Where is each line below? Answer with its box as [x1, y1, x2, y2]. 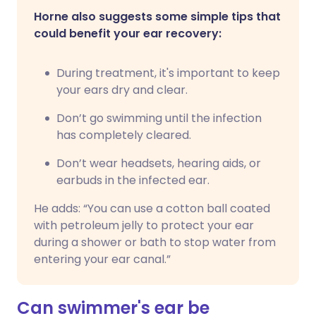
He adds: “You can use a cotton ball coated [34, 200, 270, 217]
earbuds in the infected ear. [56, 172, 209, 188]
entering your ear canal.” [34, 251, 171, 267]
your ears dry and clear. [56, 82, 188, 98]
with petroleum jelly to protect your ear [34, 217, 254, 233]
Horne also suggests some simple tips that [34, 8, 281, 25]
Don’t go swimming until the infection [56, 110, 262, 126]
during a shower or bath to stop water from [34, 234, 276, 250]
